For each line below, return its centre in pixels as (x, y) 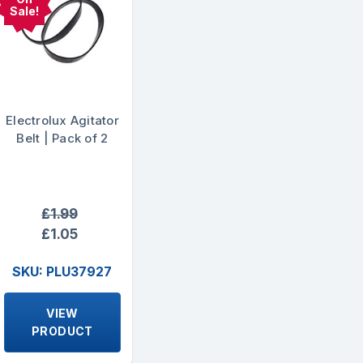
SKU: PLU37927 (62, 271)
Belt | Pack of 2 (62, 139)
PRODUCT (62, 331)
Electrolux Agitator (62, 121)
